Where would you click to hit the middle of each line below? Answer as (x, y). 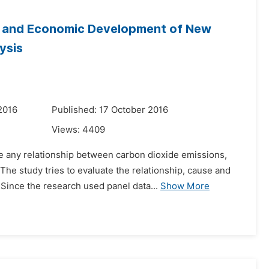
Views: (67, 130)
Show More (185, 186)
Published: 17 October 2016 (110, 110)
